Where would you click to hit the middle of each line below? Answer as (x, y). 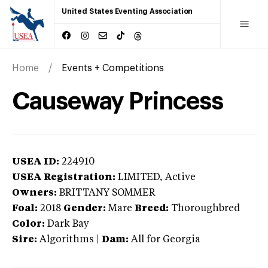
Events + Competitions (113, 68)
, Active (178, 177)
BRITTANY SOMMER (107, 193)
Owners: (34, 193)
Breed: (152, 208)
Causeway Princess (118, 101)
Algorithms (67, 240)
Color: (28, 224)
